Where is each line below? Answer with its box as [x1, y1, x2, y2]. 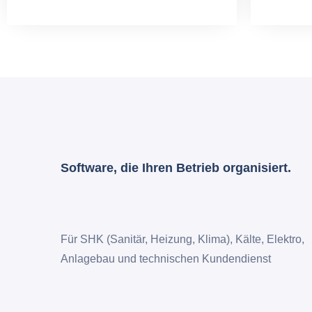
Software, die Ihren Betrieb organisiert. [61, 161, 291, 175]
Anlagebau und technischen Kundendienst [61, 253, 271, 265]
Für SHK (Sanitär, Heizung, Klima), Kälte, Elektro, [61, 233, 304, 246]
